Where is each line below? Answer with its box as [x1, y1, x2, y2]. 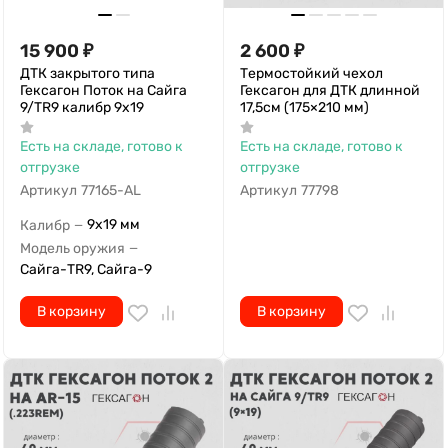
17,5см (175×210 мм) [240, 99, 369, 117]
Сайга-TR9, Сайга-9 [20, 260, 152, 278]
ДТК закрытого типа [20, 65, 155, 83]
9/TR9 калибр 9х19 [20, 99, 144, 117]
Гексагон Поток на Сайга [20, 82, 187, 100]
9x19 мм [87, 215, 140, 233]
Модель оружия [20, 239, 125, 257]
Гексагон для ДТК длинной [240, 82, 420, 100]
